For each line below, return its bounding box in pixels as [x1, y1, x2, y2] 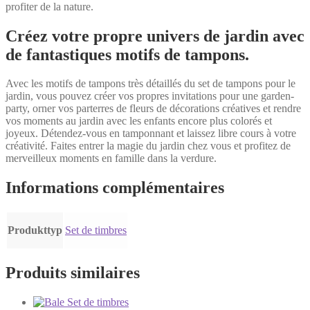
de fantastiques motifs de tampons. [6, 45, 249, 64]
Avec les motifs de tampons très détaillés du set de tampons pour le [6, 77, 295, 90]
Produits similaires [6, 264, 140, 282]
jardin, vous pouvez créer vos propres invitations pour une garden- [6, 90, 294, 102]
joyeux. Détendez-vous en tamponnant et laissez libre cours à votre [6, 127, 296, 140]
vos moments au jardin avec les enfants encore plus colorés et [6, 115, 272, 127]
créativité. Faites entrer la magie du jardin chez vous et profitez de [6, 140, 291, 152]
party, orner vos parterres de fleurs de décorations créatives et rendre [6, 102, 301, 115]
